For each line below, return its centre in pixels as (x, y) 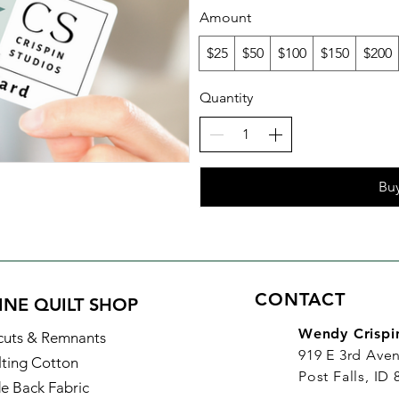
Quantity (226, 98)
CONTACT (300, 300)
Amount (225, 18)
